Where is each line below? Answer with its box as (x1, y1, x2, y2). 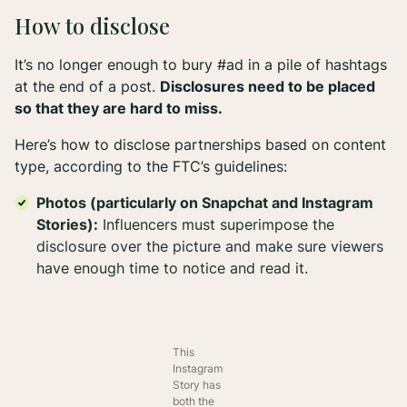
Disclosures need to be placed (160, 77, 375, 96)
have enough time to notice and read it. (36, 259, 313, 278)
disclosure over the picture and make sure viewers (36, 237, 383, 256)
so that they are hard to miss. (15, 99, 226, 118)
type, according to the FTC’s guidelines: (15, 157, 287, 176)
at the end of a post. (15, 77, 160, 96)
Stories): (36, 215, 98, 234)
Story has (172, 378, 221, 392)
